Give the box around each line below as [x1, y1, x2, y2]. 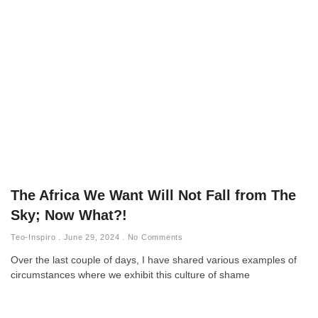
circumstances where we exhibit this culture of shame [11, 268, 250, 280]
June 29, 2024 [60, 232, 122, 241]
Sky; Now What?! [11, 207, 127, 223]
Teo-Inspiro [11, 232, 58, 241]
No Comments [124, 232, 183, 241]
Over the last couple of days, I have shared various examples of [11, 253, 297, 265]
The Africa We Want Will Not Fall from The [11, 187, 296, 203]
